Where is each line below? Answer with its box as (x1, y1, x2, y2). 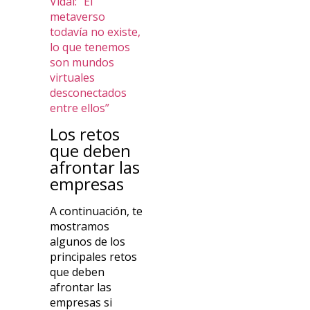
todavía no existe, (50, 24, 141, 40)
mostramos (50, 218, 110, 234)
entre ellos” (50, 100, 110, 116)
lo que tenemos (50, 39, 131, 55)
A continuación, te (50, 203, 143, 219)
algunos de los (50, 233, 126, 249)
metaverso (50, 9, 106, 25)
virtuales (50, 70, 95, 86)
